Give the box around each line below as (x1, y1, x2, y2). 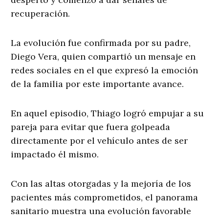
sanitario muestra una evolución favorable (11, 205, 192, 217)
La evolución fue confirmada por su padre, (11, 37, 191, 48)
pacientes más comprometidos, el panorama (11, 191, 198, 203)
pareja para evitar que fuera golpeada (11, 121, 171, 132)
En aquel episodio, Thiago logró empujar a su (11, 107, 204, 119)
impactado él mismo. (11, 148, 99, 160)
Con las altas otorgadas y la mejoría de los (11, 177, 192, 189)
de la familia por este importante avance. (11, 78, 184, 89)
